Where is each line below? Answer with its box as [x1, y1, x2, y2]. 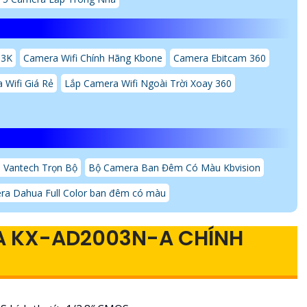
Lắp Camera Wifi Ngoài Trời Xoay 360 [64, 76, 232, 90]
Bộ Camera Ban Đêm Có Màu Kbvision [88, 160, 260, 174]
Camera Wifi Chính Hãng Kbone [23, 51, 162, 64]
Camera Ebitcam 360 [173, 51, 266, 64]
